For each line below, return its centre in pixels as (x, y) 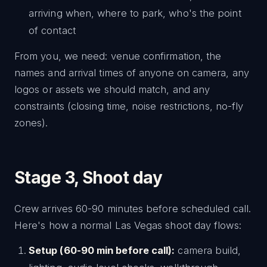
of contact (52, 31)
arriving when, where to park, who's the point (135, 13)
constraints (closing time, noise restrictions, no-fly (129, 106)
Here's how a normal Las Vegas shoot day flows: (128, 226)
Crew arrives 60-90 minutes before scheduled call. (133, 209)
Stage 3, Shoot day (89, 178)
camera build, (208, 251)
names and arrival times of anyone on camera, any (132, 73)
